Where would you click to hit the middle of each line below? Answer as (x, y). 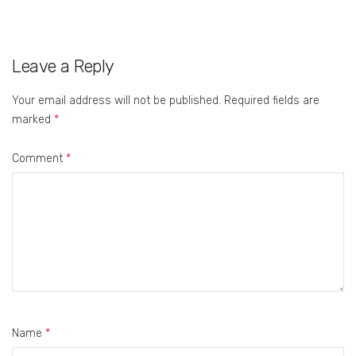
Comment (39, 158)
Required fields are (272, 100)
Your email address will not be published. (116, 100)
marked (33, 119)
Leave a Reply (63, 66)
